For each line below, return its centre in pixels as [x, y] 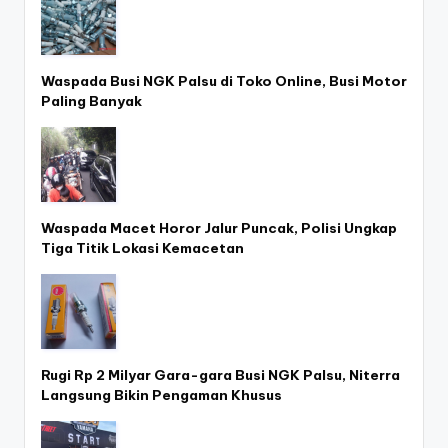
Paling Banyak [91, 100]
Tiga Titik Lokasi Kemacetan [142, 247]
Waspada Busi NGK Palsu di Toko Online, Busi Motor [224, 80]
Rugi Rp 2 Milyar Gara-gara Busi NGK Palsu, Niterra [220, 374]
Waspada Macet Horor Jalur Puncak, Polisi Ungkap [219, 227]
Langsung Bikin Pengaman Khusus [161, 394]
